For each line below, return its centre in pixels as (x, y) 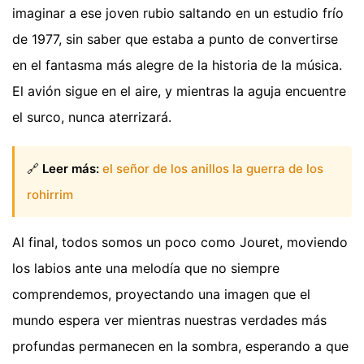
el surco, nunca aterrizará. (92, 117)
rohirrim (50, 194)
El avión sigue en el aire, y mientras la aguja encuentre (179, 91)
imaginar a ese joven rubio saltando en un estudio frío (178, 13)
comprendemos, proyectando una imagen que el (161, 294)
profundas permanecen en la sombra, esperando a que (180, 346)
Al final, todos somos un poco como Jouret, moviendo (180, 242)
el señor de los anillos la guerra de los (213, 168)
